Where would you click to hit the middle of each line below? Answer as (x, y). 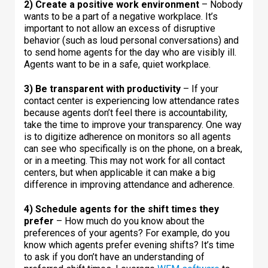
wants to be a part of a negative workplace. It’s (121, 16)
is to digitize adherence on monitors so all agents (127, 136)
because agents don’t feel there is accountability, (126, 112)
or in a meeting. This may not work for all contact (124, 160)
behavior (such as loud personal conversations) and (131, 40)
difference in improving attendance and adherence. (129, 184)
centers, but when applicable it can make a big (120, 172)
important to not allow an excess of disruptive (120, 28)
